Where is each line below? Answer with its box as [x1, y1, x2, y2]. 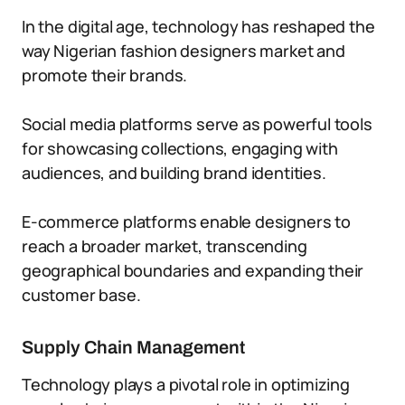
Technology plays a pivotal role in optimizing [22, 373, 350, 395]
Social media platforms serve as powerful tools [22, 113, 372, 135]
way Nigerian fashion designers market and [22, 40, 345, 61]
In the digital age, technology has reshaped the [22, 15, 375, 37]
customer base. [22, 284, 141, 306]
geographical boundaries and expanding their [22, 259, 364, 281]
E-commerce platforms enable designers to [22, 211, 351, 232]
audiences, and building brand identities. [22, 162, 326, 184]
